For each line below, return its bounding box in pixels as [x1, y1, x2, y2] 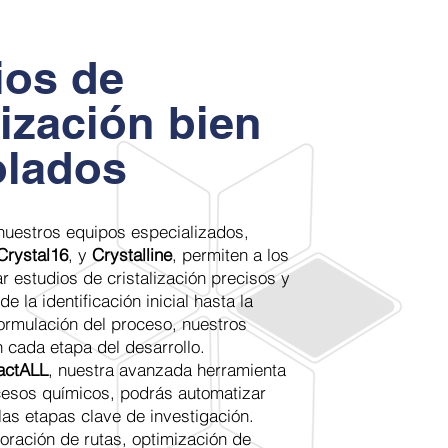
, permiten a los [172, 244, 289, 265]
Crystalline [92, 244, 172, 265]
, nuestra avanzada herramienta [48, 359, 286, 380]
